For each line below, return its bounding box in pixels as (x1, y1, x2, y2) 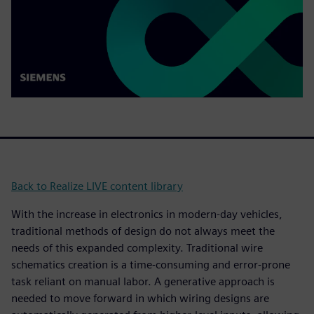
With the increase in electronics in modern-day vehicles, (11, 207, 282, 221)
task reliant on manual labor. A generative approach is (11, 274, 275, 288)
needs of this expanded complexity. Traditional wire (11, 240, 263, 254)
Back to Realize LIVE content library (11, 179, 183, 193)
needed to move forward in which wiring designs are (11, 291, 269, 305)
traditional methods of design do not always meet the (11, 224, 275, 238)
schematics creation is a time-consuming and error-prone (11, 257, 290, 271)
